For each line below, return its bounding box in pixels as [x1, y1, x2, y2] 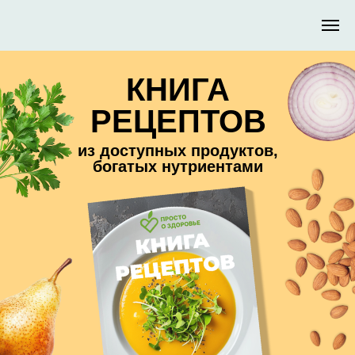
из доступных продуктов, [78, 142, 278, 159]
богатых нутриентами [93, 158, 263, 175]
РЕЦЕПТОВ [90, 104, 266, 139]
